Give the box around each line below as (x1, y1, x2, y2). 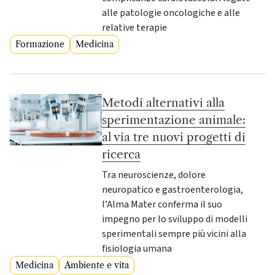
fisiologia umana (102, 241, 172, 255)
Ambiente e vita (64, 259, 129, 271)
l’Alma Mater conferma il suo (102, 197, 223, 211)
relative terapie (102, 20, 168, 34)
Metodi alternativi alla (102, 95, 225, 110)
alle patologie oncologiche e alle (102, 6, 241, 20)
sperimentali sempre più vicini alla (102, 227, 247, 241)
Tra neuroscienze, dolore (102, 168, 206, 182)
